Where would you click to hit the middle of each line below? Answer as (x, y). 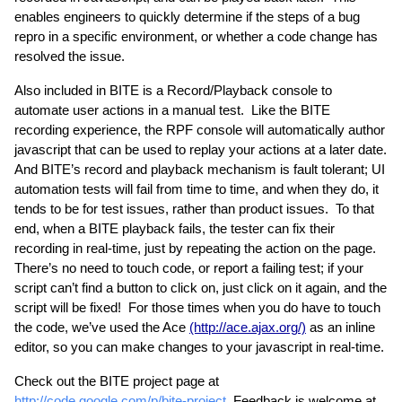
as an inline (341, 328)
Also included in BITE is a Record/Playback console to (173, 91)
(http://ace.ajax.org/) (248, 328)
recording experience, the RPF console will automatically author (200, 130)
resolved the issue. (70, 57)
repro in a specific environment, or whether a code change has (196, 37)
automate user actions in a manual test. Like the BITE (172, 110)
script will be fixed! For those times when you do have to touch (197, 308)
